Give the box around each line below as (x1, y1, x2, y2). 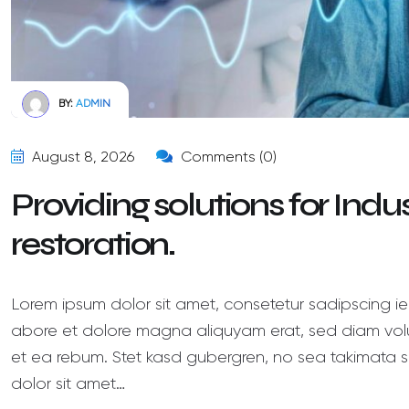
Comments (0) (177, 147, 277, 165)
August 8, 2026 (28, 147, 134, 165)
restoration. (11, 224, 175, 264)
